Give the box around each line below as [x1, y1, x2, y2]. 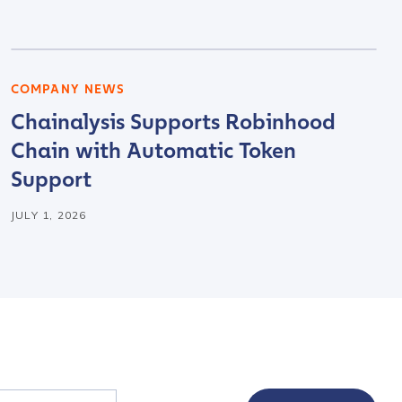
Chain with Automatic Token [11, 138, 296, 163]
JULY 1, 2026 [11, 208, 87, 222]
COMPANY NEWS [11, 82, 126, 97]
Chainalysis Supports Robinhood [11, 109, 336, 135]
